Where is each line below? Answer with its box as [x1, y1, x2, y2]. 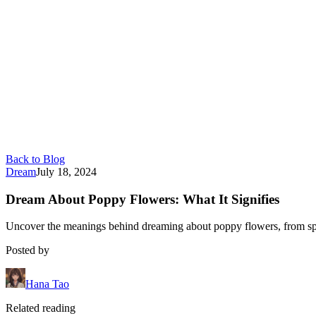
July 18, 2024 [36, 166, 97, 178]
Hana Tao [25, 278, 69, 291]
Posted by [6, 244, 49, 257]
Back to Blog [6, 153, 65, 165]
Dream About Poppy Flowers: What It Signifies [6, 191, 279, 207]
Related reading [6, 302, 75, 315]
